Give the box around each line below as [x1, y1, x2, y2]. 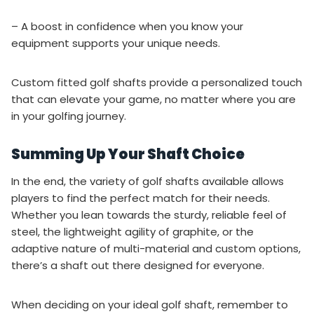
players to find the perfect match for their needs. [11, 190, 270, 205]
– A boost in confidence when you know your [11, 18, 243, 34]
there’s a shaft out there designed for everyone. [11, 257, 264, 273]
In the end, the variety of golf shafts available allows [11, 173, 284, 189]
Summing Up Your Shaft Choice [11, 144, 245, 164]
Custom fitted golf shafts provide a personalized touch [11, 74, 302, 90]
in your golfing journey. [11, 108, 126, 123]
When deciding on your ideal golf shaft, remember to [11, 296, 288, 312]
